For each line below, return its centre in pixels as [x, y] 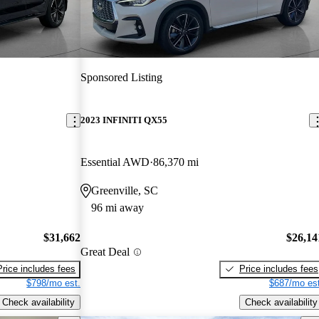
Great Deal [105, 252]
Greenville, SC [125, 191]
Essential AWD [115, 162]
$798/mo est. [54, 283]
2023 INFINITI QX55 [124, 120]
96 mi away [118, 208]
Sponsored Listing [122, 77]
